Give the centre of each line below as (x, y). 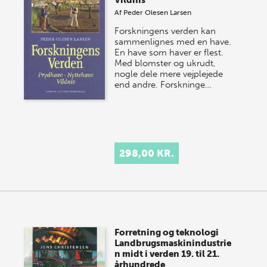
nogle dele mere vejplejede (169, 74)
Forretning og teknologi (167, 232)
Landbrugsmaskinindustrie (173, 243)
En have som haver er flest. (169, 52)
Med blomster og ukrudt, (165, 63)
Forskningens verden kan (165, 31)
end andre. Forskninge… (163, 85)
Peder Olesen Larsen (158, 13)
